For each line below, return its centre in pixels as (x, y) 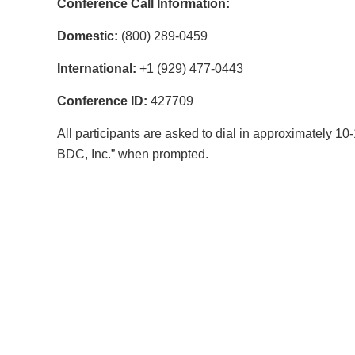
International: (97, 69)
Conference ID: (102, 101)
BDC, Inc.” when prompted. (133, 154)
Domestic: (88, 36)
